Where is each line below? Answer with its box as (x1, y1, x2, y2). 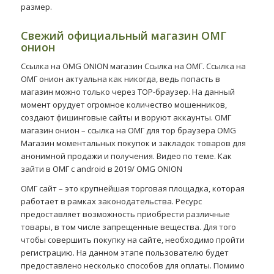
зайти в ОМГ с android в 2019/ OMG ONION (20, 163, 182, 174)
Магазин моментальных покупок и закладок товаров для (20, 137, 246, 149)
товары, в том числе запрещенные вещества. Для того (20, 221, 236, 232)
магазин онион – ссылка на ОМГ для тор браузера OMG (20, 124, 236, 136)
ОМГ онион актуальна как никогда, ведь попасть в (20, 73, 220, 84)
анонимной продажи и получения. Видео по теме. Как (20, 150, 232, 161)
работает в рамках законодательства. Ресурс (20, 195, 202, 207)
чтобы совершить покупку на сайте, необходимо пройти (20, 234, 245, 245)
